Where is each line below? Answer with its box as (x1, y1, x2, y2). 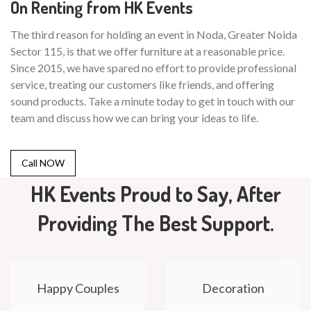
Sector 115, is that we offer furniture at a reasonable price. (10, 44, 285, 58)
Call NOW (22, 156, 65, 169)
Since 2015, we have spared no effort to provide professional (10, 60, 296, 74)
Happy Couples (36, 280, 119, 296)
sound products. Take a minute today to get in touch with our (10, 94, 295, 108)
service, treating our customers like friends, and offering (10, 77, 274, 91)
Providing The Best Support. (37, 209, 274, 236)
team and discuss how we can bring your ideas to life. (10, 110, 258, 124)
